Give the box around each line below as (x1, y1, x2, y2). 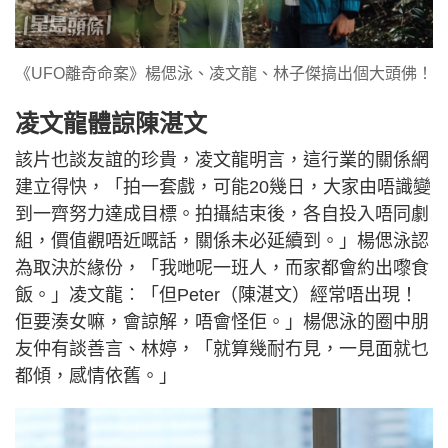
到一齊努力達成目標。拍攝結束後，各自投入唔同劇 (15, 203, 429, 224)
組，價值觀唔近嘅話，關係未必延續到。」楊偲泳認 (15, 230, 429, 251)
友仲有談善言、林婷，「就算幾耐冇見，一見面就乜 (15, 338, 429, 359)
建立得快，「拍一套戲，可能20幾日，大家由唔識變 (15, 176, 431, 197)
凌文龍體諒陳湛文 (15, 109, 207, 137)
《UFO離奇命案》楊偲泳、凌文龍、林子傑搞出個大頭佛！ (15, 64, 433, 82)
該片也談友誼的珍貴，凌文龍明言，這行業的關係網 (15, 149, 429, 170)
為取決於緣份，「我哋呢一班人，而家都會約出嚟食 (15, 257, 429, 278)
